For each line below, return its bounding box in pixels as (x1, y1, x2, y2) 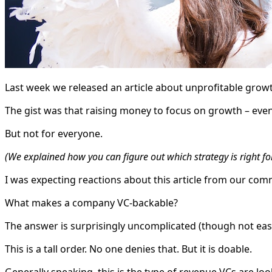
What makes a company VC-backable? (5, 195, 178, 209)
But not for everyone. (5, 126, 103, 140)
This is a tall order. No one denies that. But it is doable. (5, 242, 252, 256)
